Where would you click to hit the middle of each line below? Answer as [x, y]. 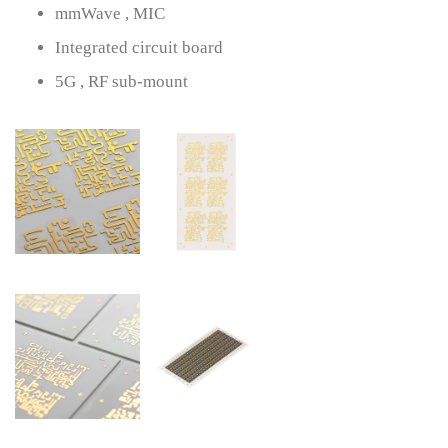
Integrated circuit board [139, 47]
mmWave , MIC [110, 13]
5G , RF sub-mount [121, 81]
